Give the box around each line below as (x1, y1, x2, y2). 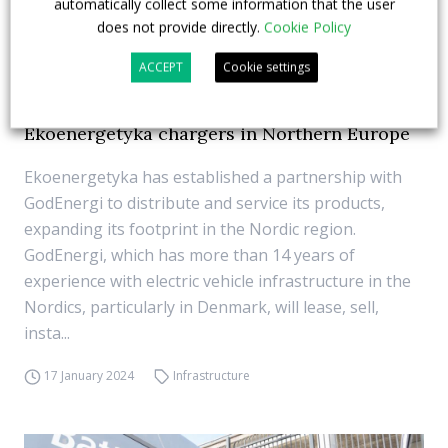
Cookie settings (222, 58, 310, 76)
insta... (24, 322, 70, 344)
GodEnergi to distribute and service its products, (24, 192, 385, 214)
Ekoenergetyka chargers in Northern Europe (24, 122, 410, 145)
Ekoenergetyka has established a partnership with (24, 166, 402, 188)
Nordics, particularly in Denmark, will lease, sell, (24, 296, 379, 318)
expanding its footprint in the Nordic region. (24, 218, 356, 240)
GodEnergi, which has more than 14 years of (24, 244, 355, 266)
